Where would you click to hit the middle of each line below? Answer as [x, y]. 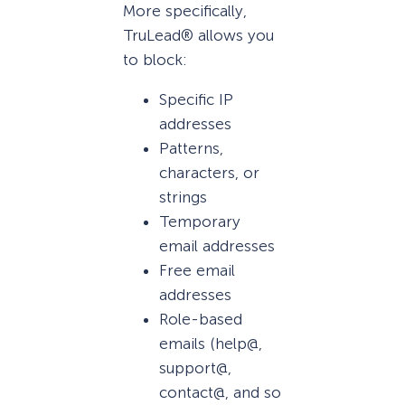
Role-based [201, 320]
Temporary [200, 222]
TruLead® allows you [198, 36]
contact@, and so [220, 393]
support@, [195, 368]
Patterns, [191, 149]
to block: [155, 60]
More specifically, [185, 11]
